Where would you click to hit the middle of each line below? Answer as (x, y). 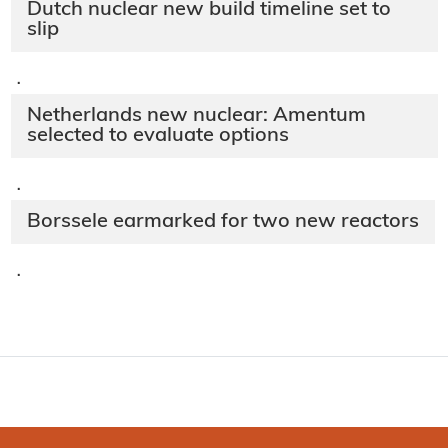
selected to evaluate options (157, 136)
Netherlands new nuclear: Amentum (196, 116)
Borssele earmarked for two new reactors (222, 222)
